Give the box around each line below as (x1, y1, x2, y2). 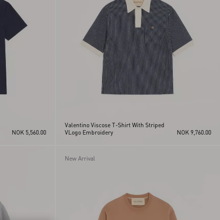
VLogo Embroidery (64, 129, 113, 137)
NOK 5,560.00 (11, 129, 46, 137)
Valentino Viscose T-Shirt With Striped (64, 121, 165, 129)
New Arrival (64, 155, 95, 163)
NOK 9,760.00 (177, 129, 211, 137)
